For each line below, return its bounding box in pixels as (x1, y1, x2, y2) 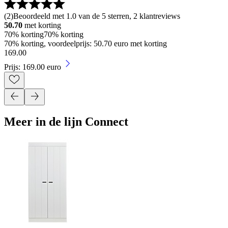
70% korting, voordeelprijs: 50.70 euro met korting (4, 39, 167, 48)
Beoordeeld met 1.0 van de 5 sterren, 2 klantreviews (13, 11, 180, 20)
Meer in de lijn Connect (4, 115, 128, 129)
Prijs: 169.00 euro (4, 62, 61, 71)
